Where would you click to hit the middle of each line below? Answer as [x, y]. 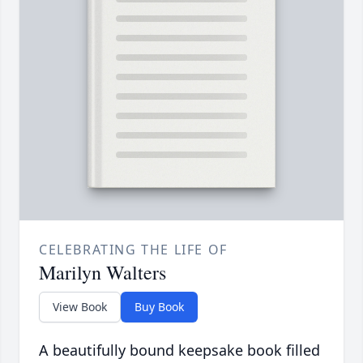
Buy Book [159, 307]
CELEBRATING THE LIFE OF [133, 250]
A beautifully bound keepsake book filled [179, 350]
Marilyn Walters [102, 273]
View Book [80, 307]
